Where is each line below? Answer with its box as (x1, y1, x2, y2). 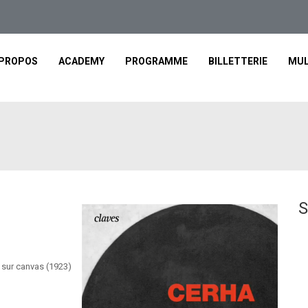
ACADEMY (58, 56, 104, 67)
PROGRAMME (125, 56, 188, 67)
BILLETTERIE (208, 56, 267, 67)
